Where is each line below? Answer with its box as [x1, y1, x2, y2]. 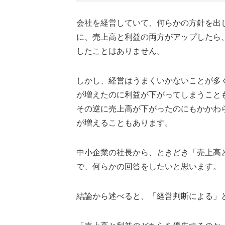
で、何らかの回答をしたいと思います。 [76, 162, 221, 171]
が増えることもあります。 [76, 119, 173, 127]
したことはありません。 [76, 47, 165, 55]
